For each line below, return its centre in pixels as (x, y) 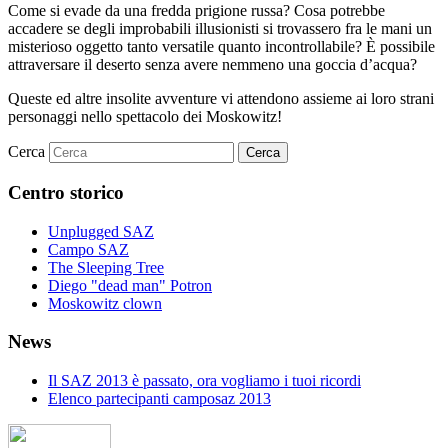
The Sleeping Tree (106, 267)
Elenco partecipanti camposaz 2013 (159, 399)
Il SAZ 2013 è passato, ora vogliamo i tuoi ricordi (204, 381)
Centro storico (66, 192)
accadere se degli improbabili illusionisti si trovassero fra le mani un (220, 29)
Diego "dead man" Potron (130, 285)
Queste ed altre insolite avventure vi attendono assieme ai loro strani (221, 99)
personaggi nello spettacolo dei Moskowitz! (145, 117)
